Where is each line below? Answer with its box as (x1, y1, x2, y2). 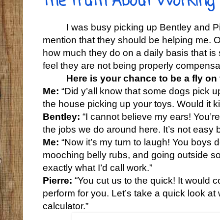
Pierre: (43, 175, 72, 186)
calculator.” (43, 200, 88, 211)
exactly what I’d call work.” (43, 162, 152, 173)
